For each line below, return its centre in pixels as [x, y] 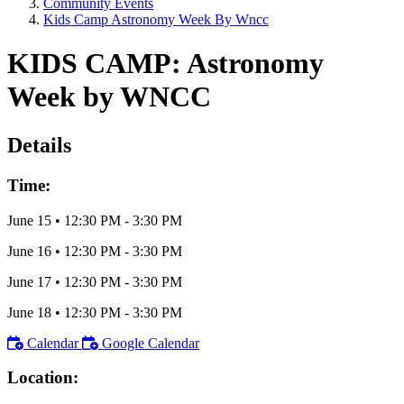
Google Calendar [151, 343]
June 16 [29, 251]
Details [39, 145]
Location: [43, 378]
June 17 [29, 281]
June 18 [29, 312]
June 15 [29, 220]
